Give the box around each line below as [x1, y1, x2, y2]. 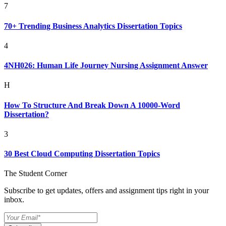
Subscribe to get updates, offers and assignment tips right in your [4, 186, 209, 195]
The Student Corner [4, 169, 67, 178]
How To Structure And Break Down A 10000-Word [4, 100, 180, 109]
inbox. [4, 195, 24, 204]
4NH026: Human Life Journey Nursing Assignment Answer [4, 61, 208, 70]
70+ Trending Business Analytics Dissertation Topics [4, 21, 182, 30]
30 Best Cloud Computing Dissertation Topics [4, 149, 160, 158]
